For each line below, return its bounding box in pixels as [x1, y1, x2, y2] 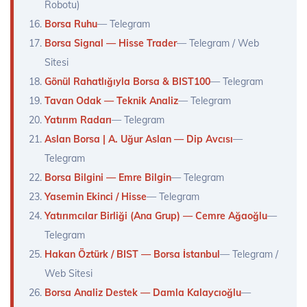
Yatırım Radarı [45, 114, 112, 127]
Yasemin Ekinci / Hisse [45, 191, 147, 204]
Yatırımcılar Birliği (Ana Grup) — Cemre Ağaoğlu [45, 210, 267, 223]
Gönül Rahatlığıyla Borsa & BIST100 [45, 75, 210, 88]
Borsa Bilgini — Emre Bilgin [45, 171, 171, 184]
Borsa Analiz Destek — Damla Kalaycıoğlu [45, 286, 241, 299]
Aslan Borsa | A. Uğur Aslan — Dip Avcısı [45, 133, 233, 146]
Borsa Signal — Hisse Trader [45, 37, 177, 50]
